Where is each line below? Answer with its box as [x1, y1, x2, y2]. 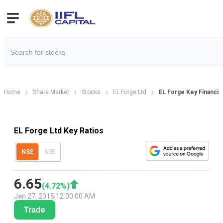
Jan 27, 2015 [14, 192, 54, 201]
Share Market [33, 89, 69, 96]
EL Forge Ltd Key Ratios [14, 125, 104, 135]
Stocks [82, 89, 101, 96]
